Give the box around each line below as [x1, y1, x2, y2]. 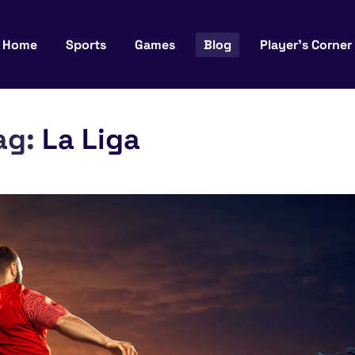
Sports [66, 36, 107, 53]
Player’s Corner [260, 36, 353, 53]
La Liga [42, 121, 140, 158]
